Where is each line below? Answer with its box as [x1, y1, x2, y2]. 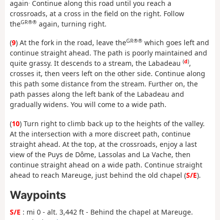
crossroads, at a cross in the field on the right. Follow [10, 8, 184, 18]
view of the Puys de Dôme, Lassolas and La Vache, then [10, 149, 191, 159]
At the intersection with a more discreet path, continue [10, 129, 191, 138]
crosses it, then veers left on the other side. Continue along [10, 69, 205, 79]
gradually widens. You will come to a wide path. [10, 100, 166, 110]
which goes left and [142, 38, 209, 48]
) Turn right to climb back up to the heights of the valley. [20, 118, 205, 128]
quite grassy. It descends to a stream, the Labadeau [10, 58, 183, 68]
